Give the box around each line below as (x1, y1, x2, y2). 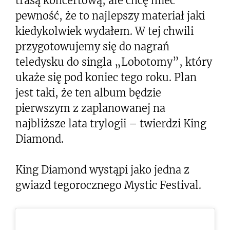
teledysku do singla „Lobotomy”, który (15, 55, 212, 68)
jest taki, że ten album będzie (15, 86, 161, 99)
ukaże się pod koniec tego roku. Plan (15, 70, 197, 84)
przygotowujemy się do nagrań (15, 40, 169, 53)
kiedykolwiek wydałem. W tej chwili (15, 24, 194, 37)
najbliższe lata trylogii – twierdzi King (15, 117, 206, 130)
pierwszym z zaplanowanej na (15, 101, 165, 114)
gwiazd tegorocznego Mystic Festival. (15, 178, 201, 191)
